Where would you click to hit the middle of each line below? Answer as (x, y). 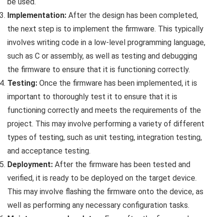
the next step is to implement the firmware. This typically (105, 29)
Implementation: (37, 15)
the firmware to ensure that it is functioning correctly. (99, 69)
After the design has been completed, (132, 15)
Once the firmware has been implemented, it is (117, 83)
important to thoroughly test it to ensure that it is (92, 96)
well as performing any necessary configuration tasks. (98, 205)
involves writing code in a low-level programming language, (106, 42)
